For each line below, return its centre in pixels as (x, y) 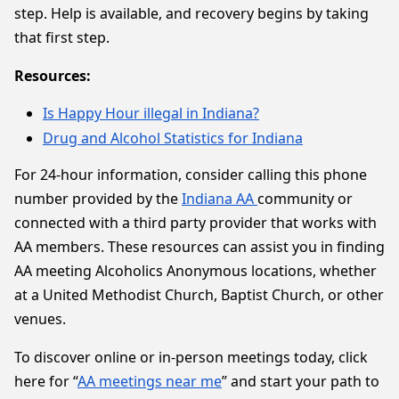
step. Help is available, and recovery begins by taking (191, 13)
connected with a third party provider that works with (195, 222)
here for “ (46, 381)
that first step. (62, 37)
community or (305, 198)
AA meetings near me (150, 381)
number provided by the (98, 198)
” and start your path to (301, 381)
